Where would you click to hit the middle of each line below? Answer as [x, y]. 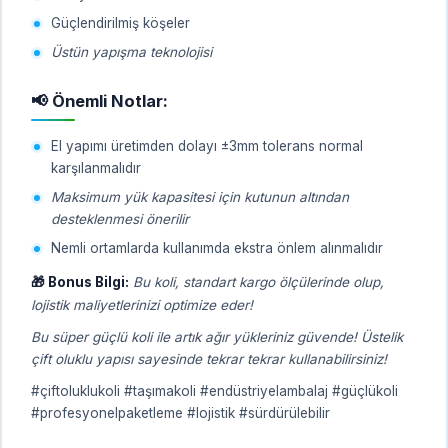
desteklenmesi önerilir [120, 218]
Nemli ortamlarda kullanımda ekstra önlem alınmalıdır [217, 247]
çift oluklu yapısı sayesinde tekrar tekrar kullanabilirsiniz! [209, 358]
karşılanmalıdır [96, 167]
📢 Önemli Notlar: [99, 100]
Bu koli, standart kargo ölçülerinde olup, [258, 281]
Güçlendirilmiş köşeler [120, 22]
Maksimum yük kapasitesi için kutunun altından [200, 196]
